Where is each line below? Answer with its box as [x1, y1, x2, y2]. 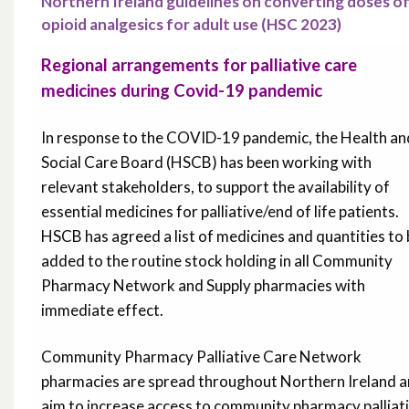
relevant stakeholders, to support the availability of [41, 177, 390, 197]
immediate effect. [41, 300, 163, 320]
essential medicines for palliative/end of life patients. [41, 202, 399, 222]
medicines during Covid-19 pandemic [41, 80, 322, 101]
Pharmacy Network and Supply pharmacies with [41, 276, 365, 296]
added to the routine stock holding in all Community [41, 251, 393, 271]
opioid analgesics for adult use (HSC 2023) [41, 15, 341, 35]
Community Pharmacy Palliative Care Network [41, 347, 362, 367]
